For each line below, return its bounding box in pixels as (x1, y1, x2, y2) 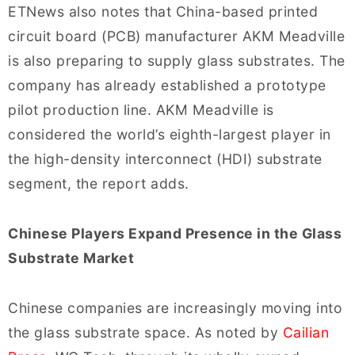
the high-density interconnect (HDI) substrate (8, 150, 323, 167)
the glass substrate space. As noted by (8, 323, 283, 341)
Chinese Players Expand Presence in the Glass (8, 224, 342, 242)
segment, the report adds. (8, 174, 189, 192)
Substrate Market (8, 249, 134, 266)
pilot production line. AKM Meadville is (8, 101, 274, 118)
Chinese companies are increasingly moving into (8, 299, 342, 316)
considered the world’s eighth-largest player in (8, 125, 331, 143)
